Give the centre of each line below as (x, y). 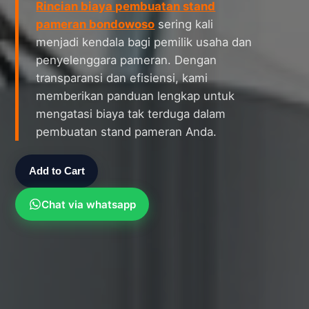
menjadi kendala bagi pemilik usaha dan (144, 42)
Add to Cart (57, 171)
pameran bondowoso (96, 24)
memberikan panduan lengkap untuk (136, 96)
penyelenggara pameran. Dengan (127, 60)
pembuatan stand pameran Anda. (127, 132)
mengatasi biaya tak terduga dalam (131, 114)
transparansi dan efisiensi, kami (122, 78)
